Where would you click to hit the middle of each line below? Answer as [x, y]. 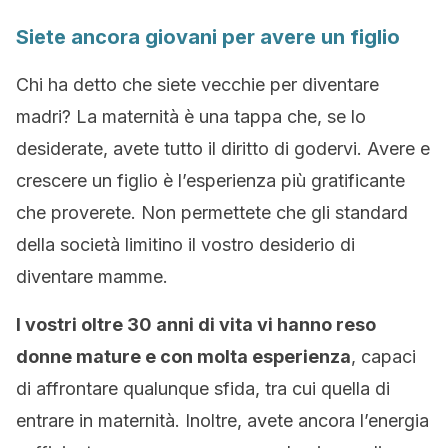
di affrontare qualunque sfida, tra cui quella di [203, 388]
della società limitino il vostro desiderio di [185, 244]
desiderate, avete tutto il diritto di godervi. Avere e [223, 148]
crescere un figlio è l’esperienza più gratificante [210, 180]
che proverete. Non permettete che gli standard [212, 212]
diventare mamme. [92, 276]
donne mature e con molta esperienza [183, 356]
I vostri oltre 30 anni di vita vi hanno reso [196, 324]
